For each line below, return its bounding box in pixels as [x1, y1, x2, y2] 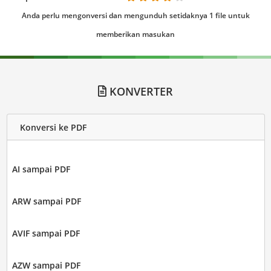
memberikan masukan [96, 29, 175, 40]
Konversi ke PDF [19, 121, 87, 133]
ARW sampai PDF [11, 195, 81, 207]
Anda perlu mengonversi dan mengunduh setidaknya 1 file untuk [21, 10, 250, 21]
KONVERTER [106, 84, 173, 99]
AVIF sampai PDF [11, 227, 80, 240]
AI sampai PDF [11, 163, 70, 175]
